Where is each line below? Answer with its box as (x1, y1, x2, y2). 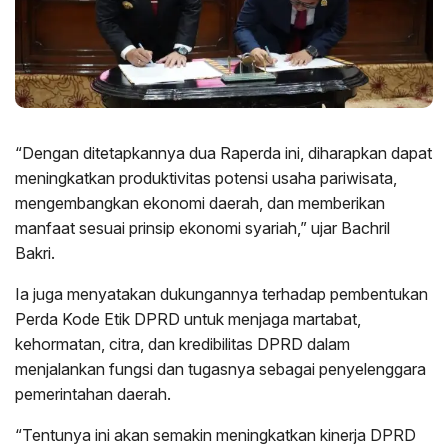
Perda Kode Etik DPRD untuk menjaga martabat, (15, 308, 361, 329)
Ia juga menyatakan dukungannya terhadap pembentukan (15, 283, 428, 304)
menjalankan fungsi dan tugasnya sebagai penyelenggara (15, 358, 426, 379)
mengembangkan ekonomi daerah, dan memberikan (15, 192, 385, 213)
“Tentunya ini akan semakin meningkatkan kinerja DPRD (15, 424, 416, 445)
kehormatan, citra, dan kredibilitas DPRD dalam (15, 333, 350, 354)
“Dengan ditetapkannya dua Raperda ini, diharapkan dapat (15, 142, 432, 163)
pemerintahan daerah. (15, 383, 171, 404)
